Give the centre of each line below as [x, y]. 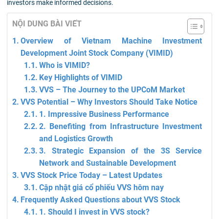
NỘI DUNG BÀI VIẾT [47, 23]
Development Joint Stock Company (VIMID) [97, 53]
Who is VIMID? [65, 65]
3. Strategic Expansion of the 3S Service [120, 151]
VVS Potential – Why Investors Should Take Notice [109, 102]
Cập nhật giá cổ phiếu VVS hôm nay [102, 187]
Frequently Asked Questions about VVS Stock [101, 199]
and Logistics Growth [76, 138]
